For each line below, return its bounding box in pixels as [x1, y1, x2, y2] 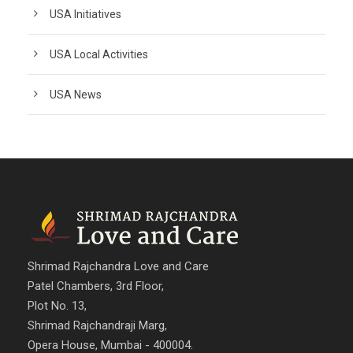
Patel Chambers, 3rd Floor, [28, 278, 164, 293]
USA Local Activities [50, 47, 148, 61]
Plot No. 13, [28, 298, 87, 313]
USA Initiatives [50, 7, 121, 20]
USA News [50, 87, 102, 101]
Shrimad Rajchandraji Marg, [28, 318, 167, 333]
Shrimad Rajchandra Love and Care [28, 258, 209, 273]
